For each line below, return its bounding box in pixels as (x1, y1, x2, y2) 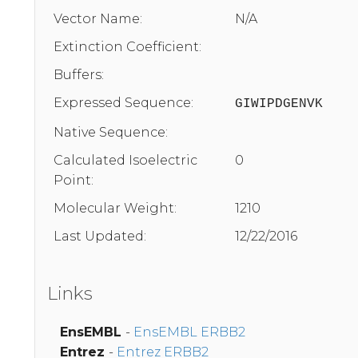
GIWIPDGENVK (235, 96, 323, 111)
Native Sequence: (54, 124, 168, 140)
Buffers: (54, 66, 104, 82)
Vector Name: (54, 10, 142, 26)
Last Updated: (54, 228, 146, 244)
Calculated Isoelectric (54, 152, 197, 168)
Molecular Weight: (54, 200, 177, 216)
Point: (54, 172, 93, 188)
